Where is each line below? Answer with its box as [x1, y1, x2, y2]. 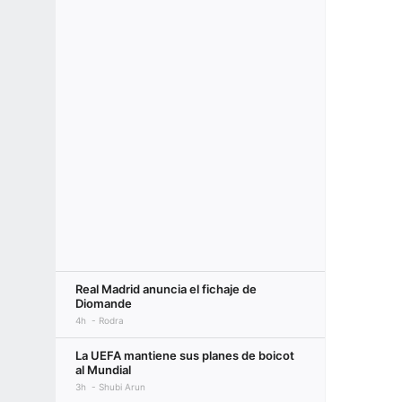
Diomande [75, 296, 132, 310]
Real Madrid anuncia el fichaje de [75, 282, 257, 296]
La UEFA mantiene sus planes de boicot [75, 348, 294, 363]
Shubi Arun [99, 381, 145, 392]
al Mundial [75, 363, 131, 377]
